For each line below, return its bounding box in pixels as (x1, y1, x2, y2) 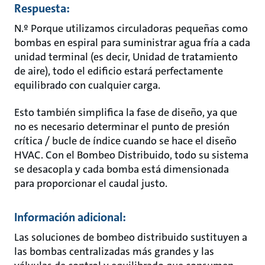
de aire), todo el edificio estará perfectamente (14, 64, 223, 78)
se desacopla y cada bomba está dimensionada (14, 162, 229, 176)
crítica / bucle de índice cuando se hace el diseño (14, 134, 237, 148)
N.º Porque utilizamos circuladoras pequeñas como (14, 21, 248, 35)
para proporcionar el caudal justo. (14, 176, 167, 190)
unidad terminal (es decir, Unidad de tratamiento (14, 50, 238, 64)
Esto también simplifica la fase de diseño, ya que (14, 105, 237, 119)
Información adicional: (14, 209, 126, 225)
